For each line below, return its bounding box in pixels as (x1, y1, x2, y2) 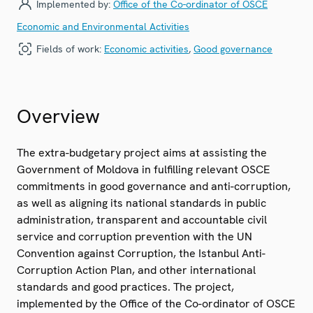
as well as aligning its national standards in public (17, 195, 266, 210)
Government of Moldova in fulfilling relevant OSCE (17, 161, 270, 177)
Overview (17, 103, 100, 129)
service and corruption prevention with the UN (17, 228, 252, 244)
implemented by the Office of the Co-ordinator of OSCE (17, 296, 295, 311)
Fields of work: (34, 42, 104, 55)
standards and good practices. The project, (17, 279, 234, 294)
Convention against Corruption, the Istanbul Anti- (17, 245, 265, 261)
